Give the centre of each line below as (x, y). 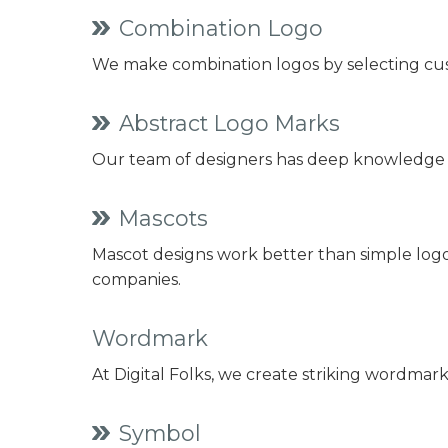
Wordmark (150, 338)
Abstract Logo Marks (229, 123)
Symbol (160, 433)
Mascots (163, 218)
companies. (138, 279)
